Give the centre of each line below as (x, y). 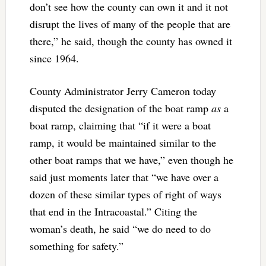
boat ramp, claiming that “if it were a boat (120, 125)
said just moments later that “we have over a (124, 177)
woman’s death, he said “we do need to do (120, 228)
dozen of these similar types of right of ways (125, 194)
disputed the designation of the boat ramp (120, 108)
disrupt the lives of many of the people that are (130, 23)
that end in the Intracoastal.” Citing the (113, 211)
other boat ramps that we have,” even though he (131, 159)
